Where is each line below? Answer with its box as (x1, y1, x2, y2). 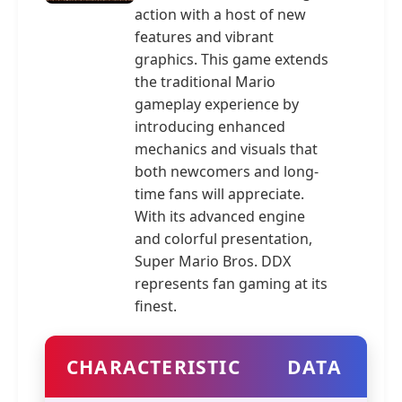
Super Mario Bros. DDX (134, 251, 291, 271)
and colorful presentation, (134, 229, 312, 249)
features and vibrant (134, 27, 274, 47)
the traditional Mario (134, 72, 275, 92)
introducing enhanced (134, 117, 285, 136)
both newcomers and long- (134, 162, 319, 181)
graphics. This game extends (134, 49, 328, 69)
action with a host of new (134, 4, 306, 24)
